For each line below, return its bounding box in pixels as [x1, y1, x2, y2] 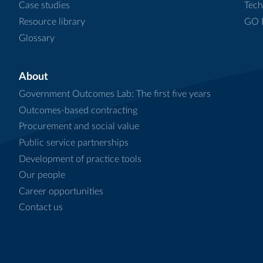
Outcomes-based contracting [19, 105, 137, 115]
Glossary [19, 33, 55, 43]
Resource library [19, 17, 85, 26]
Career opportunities [19, 186, 103, 196]
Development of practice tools [19, 154, 141, 164]
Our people [19, 170, 65, 180]
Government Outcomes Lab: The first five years [19, 89, 211, 99]
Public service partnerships [19, 137, 129, 147]
